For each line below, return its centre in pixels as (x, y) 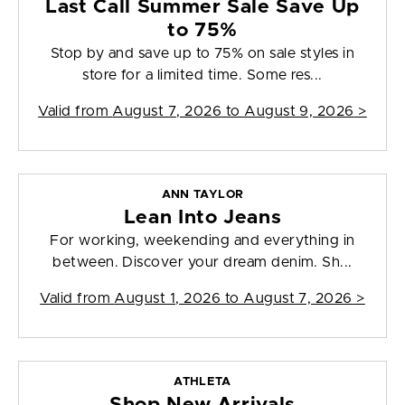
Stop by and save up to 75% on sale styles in (202, 54)
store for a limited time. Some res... (202, 75)
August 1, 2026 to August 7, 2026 (233, 299)
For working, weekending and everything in (202, 241)
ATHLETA (202, 382)
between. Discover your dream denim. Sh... (202, 263)
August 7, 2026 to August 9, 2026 (233, 112)
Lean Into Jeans (202, 218)
